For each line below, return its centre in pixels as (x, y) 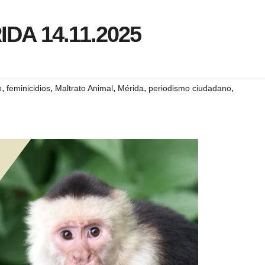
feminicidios (28, 88)
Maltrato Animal (84, 88)
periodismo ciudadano (190, 88)
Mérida (131, 88)
